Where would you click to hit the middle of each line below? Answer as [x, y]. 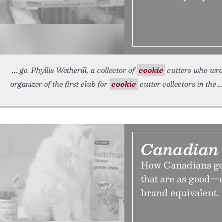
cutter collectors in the [177, 84]
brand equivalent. [180, 193]
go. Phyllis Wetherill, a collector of [78, 70]
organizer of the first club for [60, 84]
